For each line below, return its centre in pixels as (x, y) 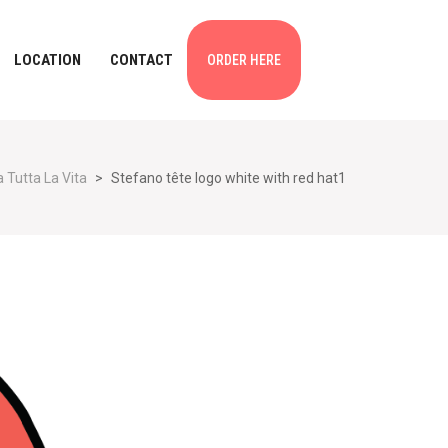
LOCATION (47, 60)
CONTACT (141, 60)
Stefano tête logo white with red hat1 (228, 178)
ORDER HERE (244, 60)
